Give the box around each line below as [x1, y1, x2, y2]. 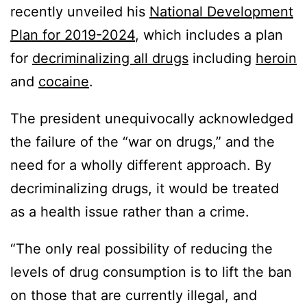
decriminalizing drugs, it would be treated [10, 180, 279, 197]
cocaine [38, 73, 89, 90]
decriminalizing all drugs [32, 50, 188, 67]
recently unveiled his [10, 3, 149, 21]
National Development [149, 3, 293, 21]
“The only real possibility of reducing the [10, 241, 273, 258]
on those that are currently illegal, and [10, 287, 257, 304]
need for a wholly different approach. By [10, 157, 271, 174]
